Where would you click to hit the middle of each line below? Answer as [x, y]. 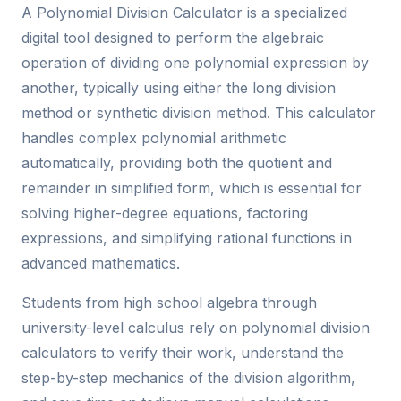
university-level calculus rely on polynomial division [196, 327]
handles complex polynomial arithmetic [154, 137]
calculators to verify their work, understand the [183, 352]
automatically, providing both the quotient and [177, 162]
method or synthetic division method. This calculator [199, 112]
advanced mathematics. [101, 263]
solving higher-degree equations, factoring [165, 213]
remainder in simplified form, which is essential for [192, 188]
